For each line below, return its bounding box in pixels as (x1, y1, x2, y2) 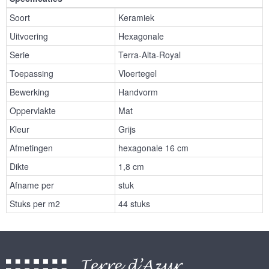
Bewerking (10, 86, 49, 98)
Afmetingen (10, 142, 53, 154)
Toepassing (10, 67, 53, 80)
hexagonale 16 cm (118, 142, 189, 154)
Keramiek (118, 11, 154, 24)
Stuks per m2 (10, 198, 60, 210)
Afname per (10, 179, 54, 192)
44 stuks (118, 198, 150, 210)
